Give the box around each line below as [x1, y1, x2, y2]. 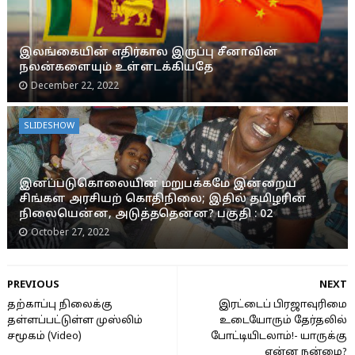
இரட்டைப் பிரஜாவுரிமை [219, 299, 348, 311]
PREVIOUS [6, 279, 59, 292]
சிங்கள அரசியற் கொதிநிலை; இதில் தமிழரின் [18, 193, 307, 206]
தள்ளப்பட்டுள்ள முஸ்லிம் [6, 315, 143, 327]
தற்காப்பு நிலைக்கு [6, 299, 113, 311]
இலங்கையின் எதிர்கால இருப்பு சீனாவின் [18, 46, 278, 59]
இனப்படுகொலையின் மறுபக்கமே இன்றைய [18, 177, 296, 191]
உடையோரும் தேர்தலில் [219, 315, 348, 327]
